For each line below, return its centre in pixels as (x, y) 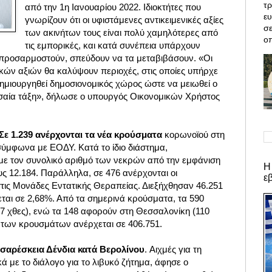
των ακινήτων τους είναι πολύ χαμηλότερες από (122, 33)
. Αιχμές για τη (173, 250)
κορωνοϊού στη (193, 135)
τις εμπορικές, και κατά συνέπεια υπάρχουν (113, 46)
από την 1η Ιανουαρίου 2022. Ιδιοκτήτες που (113, 7)
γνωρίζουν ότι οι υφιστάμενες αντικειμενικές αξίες (124, 20)
